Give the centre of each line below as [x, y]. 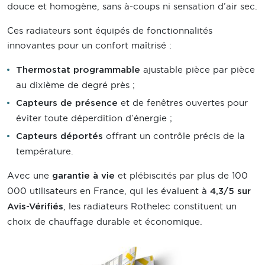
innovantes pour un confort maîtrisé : [89, 46]
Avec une [30, 176]
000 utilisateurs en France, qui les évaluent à [109, 191]
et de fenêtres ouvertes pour [183, 103]
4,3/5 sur [230, 192]
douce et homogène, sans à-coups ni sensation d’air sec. [132, 7]
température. [45, 151]
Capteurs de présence [67, 104]
